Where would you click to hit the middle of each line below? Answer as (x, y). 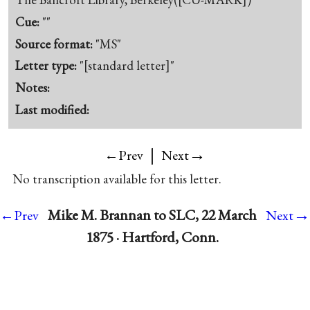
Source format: (56, 44)
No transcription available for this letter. (117, 179)
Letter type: (48, 66)
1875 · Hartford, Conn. (152, 237)
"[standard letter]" (127, 66)
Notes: (33, 88)
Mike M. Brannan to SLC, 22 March (152, 215)
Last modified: (53, 109)
